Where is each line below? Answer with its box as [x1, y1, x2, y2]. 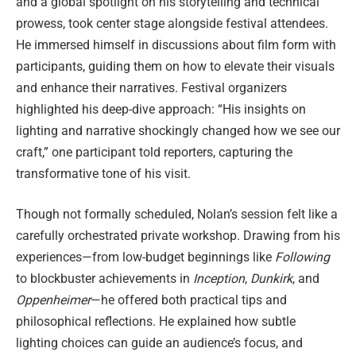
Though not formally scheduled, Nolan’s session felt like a [16, 207, 338, 222]
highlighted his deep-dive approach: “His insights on [16, 101, 306, 117]
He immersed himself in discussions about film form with [16, 37, 336, 52]
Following [275, 250, 330, 265]
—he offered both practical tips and [91, 292, 287, 308]
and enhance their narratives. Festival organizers [16, 79, 287, 95]
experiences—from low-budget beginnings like [16, 250, 275, 265]
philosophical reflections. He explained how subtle [16, 314, 296, 330]
